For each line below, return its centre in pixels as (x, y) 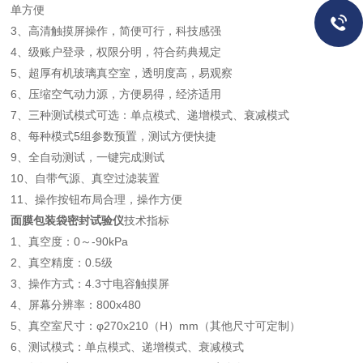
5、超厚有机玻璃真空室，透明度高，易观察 (122, 73)
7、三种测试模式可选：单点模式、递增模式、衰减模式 (150, 115)
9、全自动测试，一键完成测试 (88, 157)
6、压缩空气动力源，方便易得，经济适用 (116, 94)
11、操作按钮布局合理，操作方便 (97, 199)
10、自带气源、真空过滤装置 (85, 178)
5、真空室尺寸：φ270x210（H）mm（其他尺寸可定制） (156, 326)
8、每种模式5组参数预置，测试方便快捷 (114, 136)
